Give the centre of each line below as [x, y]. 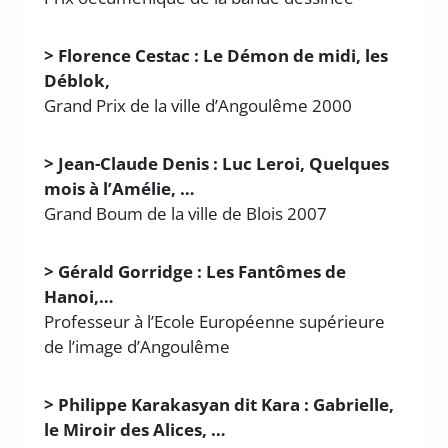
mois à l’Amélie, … [120, 188]
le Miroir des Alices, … [135, 429]
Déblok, [77, 80]
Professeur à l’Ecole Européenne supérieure [215, 321]
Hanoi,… [79, 296]
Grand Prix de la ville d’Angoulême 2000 [198, 105]
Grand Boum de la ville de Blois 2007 [186, 213]
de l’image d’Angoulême [137, 346]
